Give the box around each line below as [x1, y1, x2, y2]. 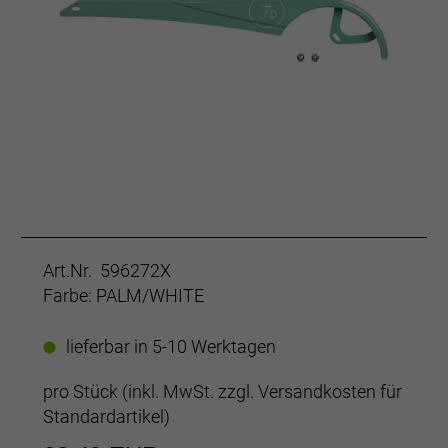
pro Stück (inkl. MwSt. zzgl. [43, 381, 258, 402]
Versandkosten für [258, 381, 402, 402]
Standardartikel [43, 406, 164, 427]
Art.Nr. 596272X [43, 260, 171, 281]
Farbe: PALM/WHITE [43, 285, 204, 306]
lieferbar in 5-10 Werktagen [66, 336, 276, 357]
